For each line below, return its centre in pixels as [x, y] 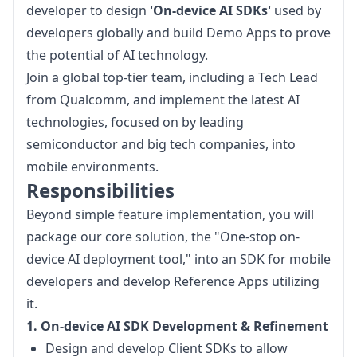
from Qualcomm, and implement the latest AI [163, 100]
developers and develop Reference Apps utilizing [173, 281]
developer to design [88, 10]
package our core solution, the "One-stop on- [163, 237]
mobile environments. [92, 167]
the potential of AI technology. [117, 55]
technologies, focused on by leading [135, 122]
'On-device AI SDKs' [210, 10]
